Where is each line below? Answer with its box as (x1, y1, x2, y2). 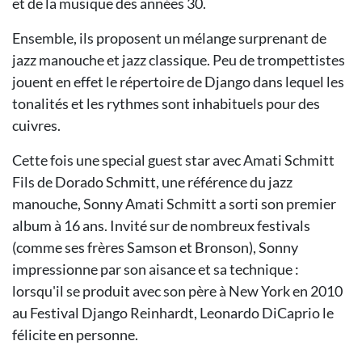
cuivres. (12, 116, 63, 134)
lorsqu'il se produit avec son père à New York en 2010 (12, 282, 343, 300)
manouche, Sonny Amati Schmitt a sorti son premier (12, 195, 336, 213)
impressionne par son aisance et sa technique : (12, 260, 299, 278)
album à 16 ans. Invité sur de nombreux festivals (12, 217, 310, 234)
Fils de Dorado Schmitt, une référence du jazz (12, 173, 293, 191)
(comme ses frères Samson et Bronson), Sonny (12, 238, 298, 256)
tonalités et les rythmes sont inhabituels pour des (12, 95, 320, 112)
